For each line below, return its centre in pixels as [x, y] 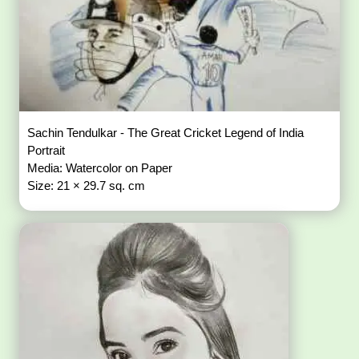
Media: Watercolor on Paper [102, 168]
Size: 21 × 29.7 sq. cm [87, 186]
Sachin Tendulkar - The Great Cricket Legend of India [166, 133]
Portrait [48, 151]
